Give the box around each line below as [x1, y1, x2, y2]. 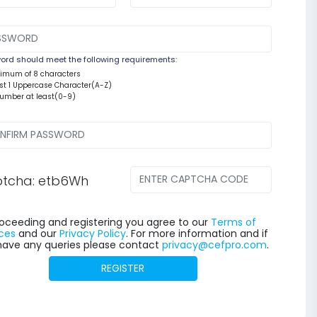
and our [15, 226, 59, 241]
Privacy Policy [59, 226, 126, 241]
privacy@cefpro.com [161, 237, 267, 252]
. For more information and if [125, 226, 268, 241]
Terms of [210, 214, 256, 229]
